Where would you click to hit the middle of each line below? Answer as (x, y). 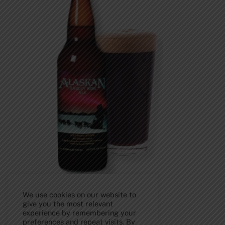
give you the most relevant (68, 204)
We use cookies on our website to (79, 195)
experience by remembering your (79, 213)
